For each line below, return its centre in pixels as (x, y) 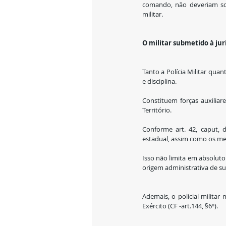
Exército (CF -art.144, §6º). (180, 206)
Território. (157, 110)
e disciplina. (159, 81)
